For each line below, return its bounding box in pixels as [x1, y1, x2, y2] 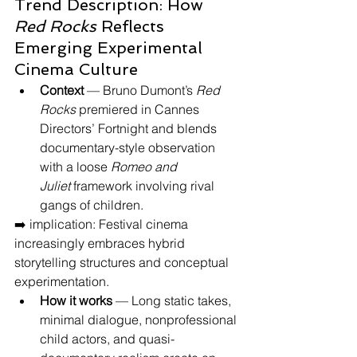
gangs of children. [40, 197, 143, 213]
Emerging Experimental [14, 38, 207, 57]
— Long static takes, [112, 292, 234, 308]
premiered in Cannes [76, 101, 202, 117]
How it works [40, 292, 112, 308]
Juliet [40, 178, 70, 194]
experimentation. [14, 273, 109, 289]
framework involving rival [70, 178, 218, 194]
